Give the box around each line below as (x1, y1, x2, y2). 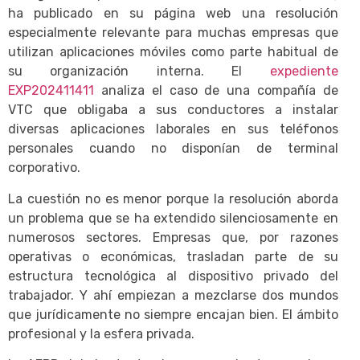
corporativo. (8, 160, 80, 176)
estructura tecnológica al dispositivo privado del (8, 268, 338, 284)
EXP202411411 (8, 83, 94, 99)
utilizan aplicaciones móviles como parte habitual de (8, 44, 338, 60)
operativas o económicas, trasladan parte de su (8, 248, 338, 264)
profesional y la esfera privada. (8, 325, 194, 342)
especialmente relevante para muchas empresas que (8, 25, 338, 41)
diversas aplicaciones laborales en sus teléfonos (8, 121, 338, 137)
